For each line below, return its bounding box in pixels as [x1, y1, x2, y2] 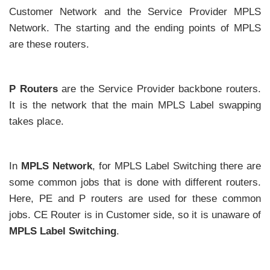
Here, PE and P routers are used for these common [9, 193, 261, 205]
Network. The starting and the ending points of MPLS [9, 22, 261, 34]
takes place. [9, 116, 64, 128]
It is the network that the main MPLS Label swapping [9, 99, 261, 111]
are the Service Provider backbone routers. [57, 83, 262, 95]
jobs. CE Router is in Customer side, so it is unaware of [9, 209, 261, 221]
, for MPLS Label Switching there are [92, 160, 261, 172]
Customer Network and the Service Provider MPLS [9, 5, 261, 17]
